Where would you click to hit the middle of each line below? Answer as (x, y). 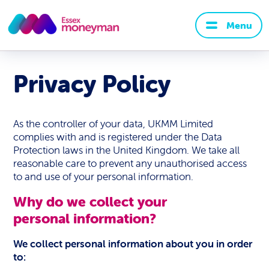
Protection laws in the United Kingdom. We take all (127, 150)
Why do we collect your (90, 202)
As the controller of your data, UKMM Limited (113, 124)
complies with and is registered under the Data (118, 137)
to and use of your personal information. (104, 177)
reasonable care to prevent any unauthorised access (130, 163)
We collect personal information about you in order (133, 244)
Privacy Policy (92, 84)
